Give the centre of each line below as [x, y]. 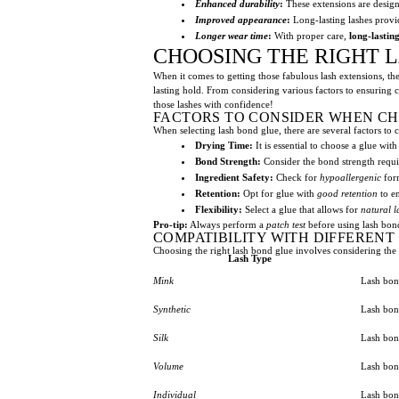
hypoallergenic [350, 177]
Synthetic [172, 309]
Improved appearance [241, 19]
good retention [347, 193]
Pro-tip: [171, 224]
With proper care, [310, 35]
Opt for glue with [279, 193]
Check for [297, 177]
